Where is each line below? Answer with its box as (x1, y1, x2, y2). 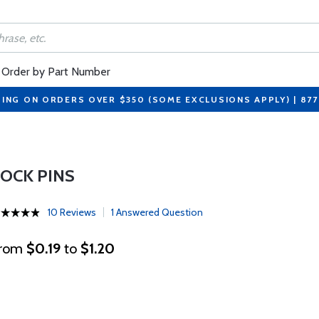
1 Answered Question (111, 206, 204, 219)
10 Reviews (48, 206, 97, 219)
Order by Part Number (1, 65, 110, 78)
